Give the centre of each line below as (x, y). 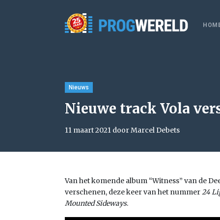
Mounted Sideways (96, 203)
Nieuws (79, 87)
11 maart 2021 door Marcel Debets (122, 130)
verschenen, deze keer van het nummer (133, 192)
